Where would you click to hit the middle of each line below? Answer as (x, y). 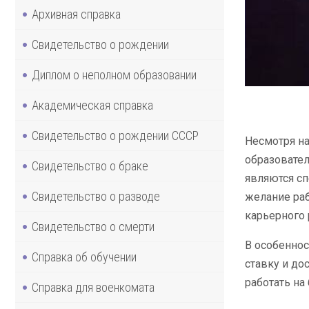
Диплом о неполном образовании (114, 74)
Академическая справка (92, 105)
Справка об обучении (84, 257)
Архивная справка (76, 14)
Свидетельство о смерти (93, 226)
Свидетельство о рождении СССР (115, 135)
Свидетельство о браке (90, 166)
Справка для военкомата (93, 287)
